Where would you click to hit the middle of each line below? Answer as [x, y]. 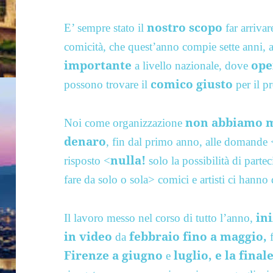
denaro [85, 141]
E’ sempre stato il [106, 27]
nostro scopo [185, 27]
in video [90, 236]
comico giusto [192, 84]
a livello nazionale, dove [192, 65]
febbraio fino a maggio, [198, 236]
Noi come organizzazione [125, 122]
